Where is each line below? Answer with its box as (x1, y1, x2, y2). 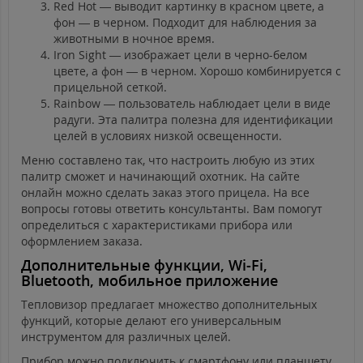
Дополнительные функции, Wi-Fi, (21, 255, 267, 275)
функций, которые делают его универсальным (21, 313, 281, 329)
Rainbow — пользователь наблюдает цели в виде (53, 96, 331, 112)
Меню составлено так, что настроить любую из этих (21, 152, 314, 169)
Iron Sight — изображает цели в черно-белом (53, 47, 307, 63)
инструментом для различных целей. (21, 329, 231, 345)
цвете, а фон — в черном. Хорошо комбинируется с (53, 63, 341, 79)
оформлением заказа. (21, 233, 143, 250)
